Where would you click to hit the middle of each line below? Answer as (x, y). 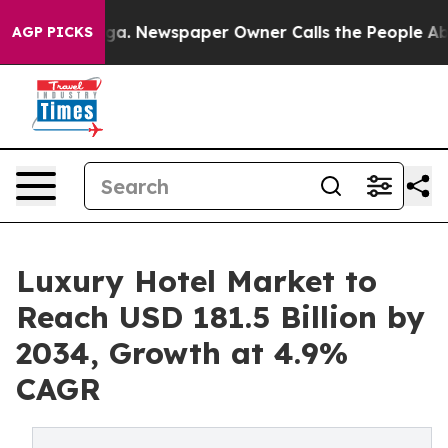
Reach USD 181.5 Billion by (220, 317)
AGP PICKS (52, 32)
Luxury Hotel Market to (196, 281)
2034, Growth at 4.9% (182, 353)
